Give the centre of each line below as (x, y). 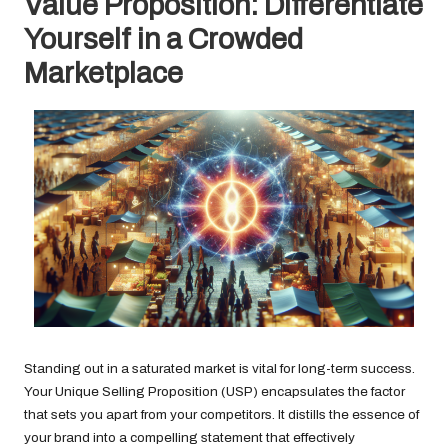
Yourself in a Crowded (163, 39)
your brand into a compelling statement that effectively (189, 438)
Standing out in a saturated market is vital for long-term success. (219, 369)
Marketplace (103, 73)
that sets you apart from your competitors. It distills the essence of (221, 415)
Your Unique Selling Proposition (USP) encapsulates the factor (214, 392)
